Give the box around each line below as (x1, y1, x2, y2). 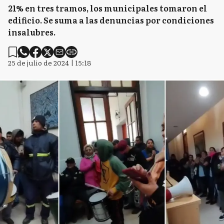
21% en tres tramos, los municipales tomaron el (8, 2, 207, 14)
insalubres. (8, 26, 55, 38)
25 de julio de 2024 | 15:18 (8, 57, 91, 67)
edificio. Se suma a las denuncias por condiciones (8, 14, 214, 26)
